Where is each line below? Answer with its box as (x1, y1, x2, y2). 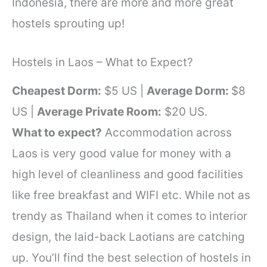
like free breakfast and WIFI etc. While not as (12, 188, 250, 203)
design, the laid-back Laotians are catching (12, 230, 245, 244)
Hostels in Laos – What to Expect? (12, 55, 193, 70)
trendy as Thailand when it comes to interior (12, 209, 247, 223)
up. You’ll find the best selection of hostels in (12, 251, 251, 265)
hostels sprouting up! (12, 16, 125, 30)
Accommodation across (102, 126, 232, 140)
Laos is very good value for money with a (12, 147, 231, 161)
